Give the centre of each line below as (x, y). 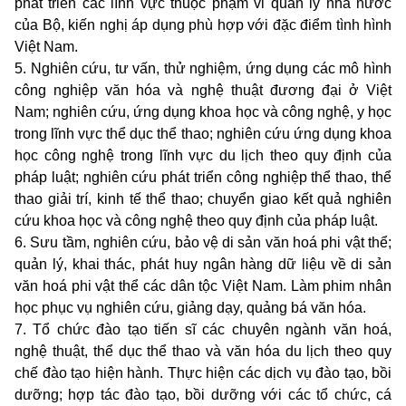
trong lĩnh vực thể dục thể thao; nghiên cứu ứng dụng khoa (203, 134)
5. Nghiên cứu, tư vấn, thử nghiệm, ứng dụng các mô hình (203, 69)
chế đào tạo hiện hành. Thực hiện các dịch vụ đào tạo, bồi (203, 373)
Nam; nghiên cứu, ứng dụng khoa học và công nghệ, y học (203, 112)
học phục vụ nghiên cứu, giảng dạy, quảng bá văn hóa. (190, 308)
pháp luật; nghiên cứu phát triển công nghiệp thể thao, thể (203, 178)
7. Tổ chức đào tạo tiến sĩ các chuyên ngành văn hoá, (203, 330)
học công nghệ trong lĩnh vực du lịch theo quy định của (203, 156)
